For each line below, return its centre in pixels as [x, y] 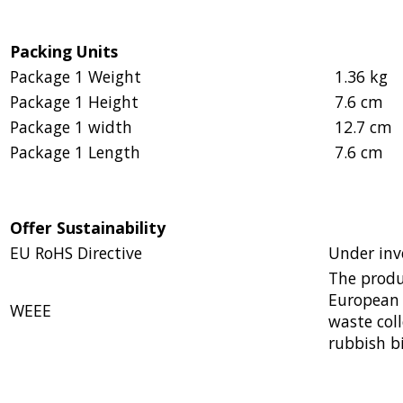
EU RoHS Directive [76, 252]
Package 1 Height [74, 101]
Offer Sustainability [88, 227]
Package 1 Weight [76, 76]
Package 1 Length [75, 152]
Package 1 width [71, 126]
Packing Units [64, 51]
